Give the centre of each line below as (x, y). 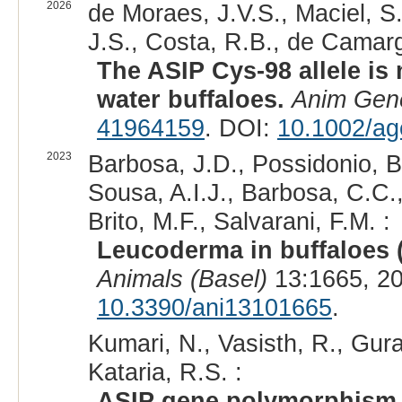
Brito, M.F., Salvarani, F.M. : (239, 222)
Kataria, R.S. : (165, 372)
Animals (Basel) (182, 279)
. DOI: (240, 128)
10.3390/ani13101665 (214, 308)
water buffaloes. (190, 100)
